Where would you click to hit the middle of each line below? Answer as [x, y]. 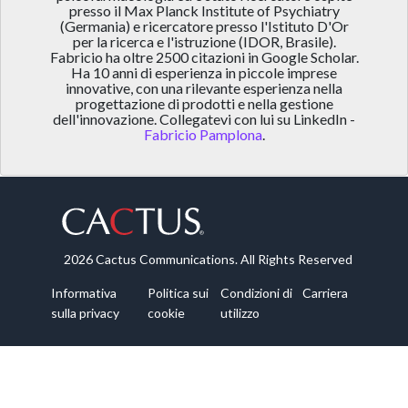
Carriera [325, 293]
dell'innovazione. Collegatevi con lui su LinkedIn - [204, 119]
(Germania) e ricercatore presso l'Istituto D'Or [204, 26]
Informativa [84, 293]
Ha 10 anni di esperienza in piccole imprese [204, 73]
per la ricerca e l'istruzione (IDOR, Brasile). [204, 42]
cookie [166, 313]
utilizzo [240, 313]
